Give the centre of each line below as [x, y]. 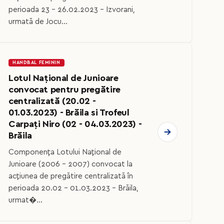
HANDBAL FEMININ [36, 63]
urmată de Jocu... [38, 22]
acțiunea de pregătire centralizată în [71, 176]
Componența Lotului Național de [65, 152]
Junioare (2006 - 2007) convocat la [70, 164]
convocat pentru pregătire [64, 90]
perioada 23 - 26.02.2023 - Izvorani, [72, 10]
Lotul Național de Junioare [63, 78]
